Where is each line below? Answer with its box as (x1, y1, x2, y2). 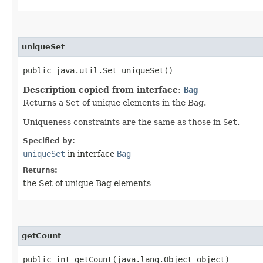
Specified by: (23, 137, 75, 145)
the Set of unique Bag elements (23, 178, 151, 188)
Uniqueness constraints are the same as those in (23, 117, 223, 127)
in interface (65, 149, 117, 159)
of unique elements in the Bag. (80, 98, 206, 107)
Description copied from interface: (23, 85, 184, 95)
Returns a (23, 98, 66, 107)
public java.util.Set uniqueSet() (23, 66, 173, 75)
